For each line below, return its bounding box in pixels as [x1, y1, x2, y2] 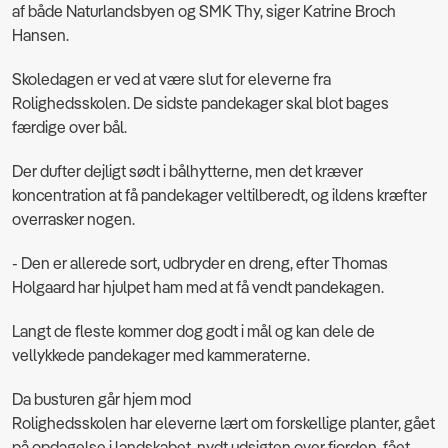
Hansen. [12, 24, 69, 45]
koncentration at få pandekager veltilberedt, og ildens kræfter [12, 184, 427, 205]
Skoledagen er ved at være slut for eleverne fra [12, 68, 331, 89]
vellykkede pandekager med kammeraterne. [12, 344, 313, 365]
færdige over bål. [12, 116, 130, 137]
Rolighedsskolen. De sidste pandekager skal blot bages [12, 92, 389, 113]
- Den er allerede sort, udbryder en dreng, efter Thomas [12, 252, 388, 273]
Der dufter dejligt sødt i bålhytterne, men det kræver [12, 160, 363, 181]
